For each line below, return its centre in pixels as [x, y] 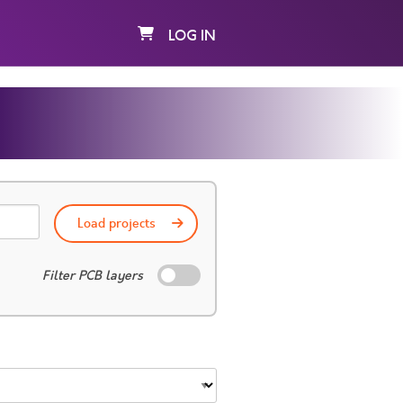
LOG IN [192, 36]
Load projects [117, 224]
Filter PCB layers [93, 275]
